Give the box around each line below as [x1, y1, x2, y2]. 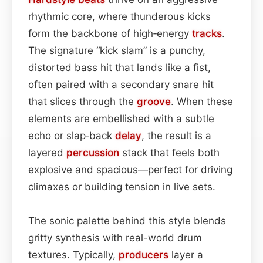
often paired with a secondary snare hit [28, 78, 214, 90]
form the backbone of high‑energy [28, 27, 192, 39]
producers [119, 248, 168, 261]
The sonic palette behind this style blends [28, 214, 226, 227]
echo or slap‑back [28, 129, 115, 141]
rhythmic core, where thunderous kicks [28, 10, 211, 22]
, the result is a [141, 129, 211, 141]
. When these [171, 95, 233, 107]
